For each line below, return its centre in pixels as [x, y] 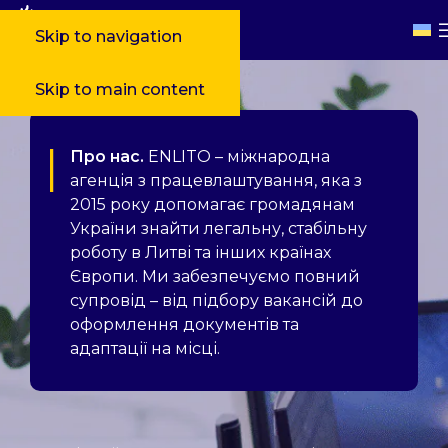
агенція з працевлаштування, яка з [216, 180]
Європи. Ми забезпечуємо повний [215, 276]
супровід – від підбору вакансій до [216, 300]
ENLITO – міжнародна [237, 156]
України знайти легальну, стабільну [218, 228]
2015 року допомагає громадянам [212, 204]
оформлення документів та [184, 324]
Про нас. [107, 156]
